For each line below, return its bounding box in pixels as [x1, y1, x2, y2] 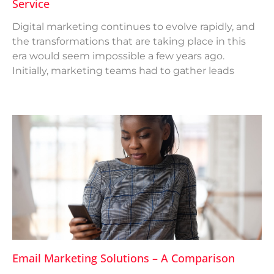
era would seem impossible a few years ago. [12, 50, 224, 62]
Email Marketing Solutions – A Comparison [12, 251, 235, 266]
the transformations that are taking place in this [12, 35, 246, 48]
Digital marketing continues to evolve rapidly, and [12, 21, 255, 33]
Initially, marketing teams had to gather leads [12, 65, 234, 77]
